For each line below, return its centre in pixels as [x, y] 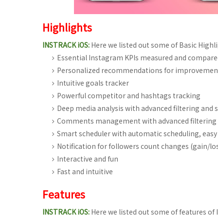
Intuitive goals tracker [93, 83]
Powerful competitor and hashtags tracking [129, 95]
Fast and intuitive [85, 171]
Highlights [67, 27]
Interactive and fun [88, 159]
